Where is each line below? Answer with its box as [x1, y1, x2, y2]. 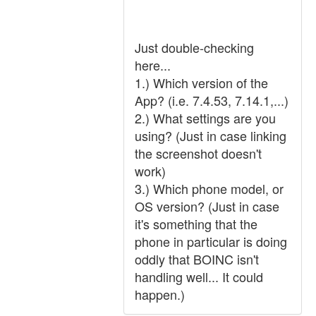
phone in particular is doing [135, 232, 287, 250]
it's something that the [135, 214, 257, 233]
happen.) [135, 285, 185, 303]
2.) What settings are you [135, 109, 276, 127]
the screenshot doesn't [135, 144, 262, 162]
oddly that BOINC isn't [135, 250, 259, 268]
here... [135, 56, 171, 74]
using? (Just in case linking [135, 126, 286, 145]
